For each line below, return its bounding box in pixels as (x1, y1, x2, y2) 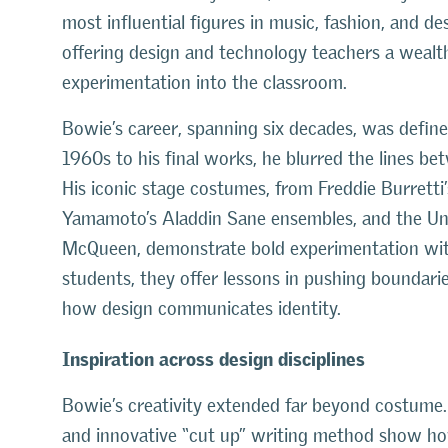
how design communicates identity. (62, 297, 341, 320)
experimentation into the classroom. (62, 71, 347, 94)
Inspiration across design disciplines (62, 338, 365, 371)
